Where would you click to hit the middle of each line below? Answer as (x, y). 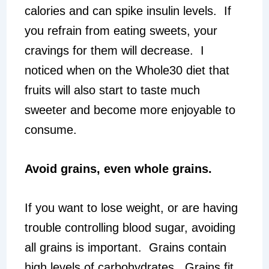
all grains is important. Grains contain (125, 248)
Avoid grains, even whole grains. (118, 169)
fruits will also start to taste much (112, 90)
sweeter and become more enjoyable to (130, 110)
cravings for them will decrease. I (114, 51)
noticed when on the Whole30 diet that (127, 71)
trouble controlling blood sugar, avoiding (130, 228)
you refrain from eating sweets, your (121, 31)
